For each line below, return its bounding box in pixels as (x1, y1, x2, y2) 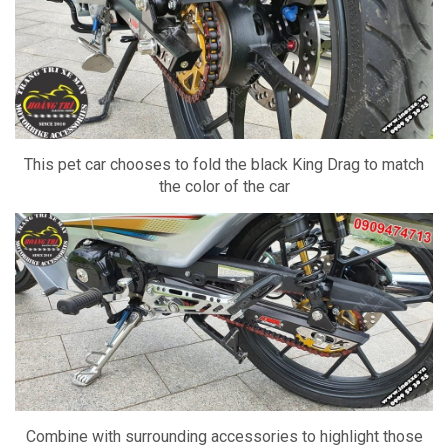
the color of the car (158, 177, 290, 197)
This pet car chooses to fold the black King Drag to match (24, 155, 424, 175)
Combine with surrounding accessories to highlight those (25, 426, 423, 446)
